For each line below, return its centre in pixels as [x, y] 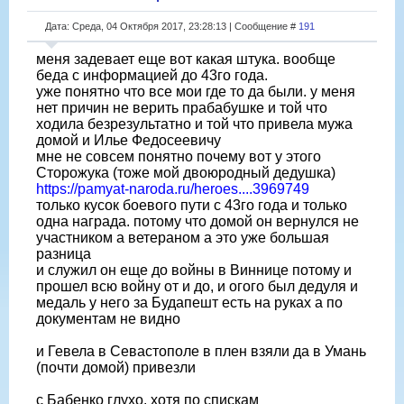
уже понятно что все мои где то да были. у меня [196, 91]
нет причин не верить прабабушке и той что [182, 107]
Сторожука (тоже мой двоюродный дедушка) [186, 172]
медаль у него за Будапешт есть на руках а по [189, 302]
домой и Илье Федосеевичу [129, 140]
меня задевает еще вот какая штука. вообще [186, 59]
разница [64, 253]
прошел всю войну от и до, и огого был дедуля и [197, 286]
